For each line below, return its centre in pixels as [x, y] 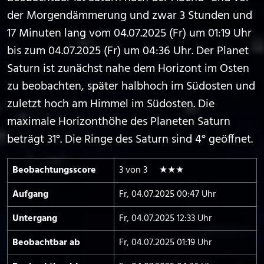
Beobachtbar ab [46, 243]
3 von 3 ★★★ [151, 170]
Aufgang [30, 194]
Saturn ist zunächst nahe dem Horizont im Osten [128, 69]
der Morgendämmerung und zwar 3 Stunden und [130, 16]
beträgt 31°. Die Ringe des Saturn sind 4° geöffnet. [130, 140]
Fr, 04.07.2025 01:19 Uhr [165, 243]
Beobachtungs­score [54, 170]
